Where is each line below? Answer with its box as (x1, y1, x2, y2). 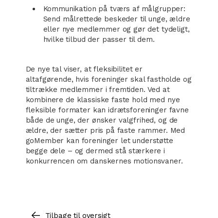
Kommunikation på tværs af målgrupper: (43, 4, 185, 13)
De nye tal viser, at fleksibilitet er (25, 65, 143, 73)
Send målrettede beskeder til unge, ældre (43, 15, 190, 23)
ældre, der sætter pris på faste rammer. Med (25, 126, 185, 135)
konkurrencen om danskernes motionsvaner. (25, 157, 183, 165)
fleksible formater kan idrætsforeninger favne (25, 106, 189, 114)
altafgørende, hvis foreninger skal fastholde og (25, 75, 192, 84)
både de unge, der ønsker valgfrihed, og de (25, 116, 178, 125)
